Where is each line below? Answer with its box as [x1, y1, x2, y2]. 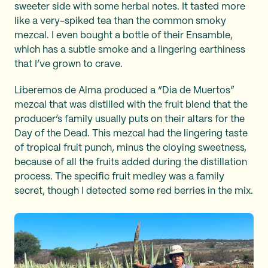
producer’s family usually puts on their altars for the [14, 115, 245, 124]
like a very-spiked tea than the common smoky [14, 17, 226, 26]
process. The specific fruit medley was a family [14, 172, 224, 181]
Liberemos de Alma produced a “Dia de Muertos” [14, 86, 234, 95]
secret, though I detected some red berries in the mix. [14, 187, 253, 196]
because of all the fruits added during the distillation [14, 158, 247, 167]
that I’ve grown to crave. [14, 60, 125, 69]
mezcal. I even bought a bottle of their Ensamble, [14, 31, 233, 40]
